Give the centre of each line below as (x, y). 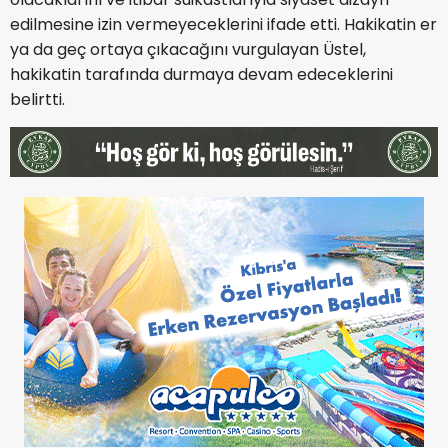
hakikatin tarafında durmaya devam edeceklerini (201, 75)
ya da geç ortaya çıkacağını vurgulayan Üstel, (188, 50)
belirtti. (37, 100)
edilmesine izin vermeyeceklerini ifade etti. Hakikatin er (223, 25)
